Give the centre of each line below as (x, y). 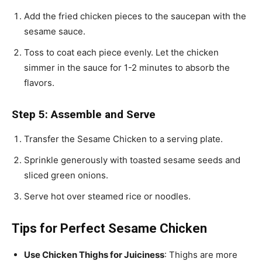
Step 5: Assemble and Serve (84, 115)
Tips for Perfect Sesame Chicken (109, 229)
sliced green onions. (66, 175)
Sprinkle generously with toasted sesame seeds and (132, 160)
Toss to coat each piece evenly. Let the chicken (121, 53)
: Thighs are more (201, 255)
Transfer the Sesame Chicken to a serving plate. (123, 139)
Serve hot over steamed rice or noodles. (107, 196)
